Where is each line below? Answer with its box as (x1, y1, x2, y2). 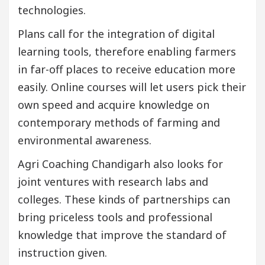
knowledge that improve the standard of (18, 228, 227, 243)
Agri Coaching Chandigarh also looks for (18, 157, 223, 172)
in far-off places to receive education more (18, 62, 235, 77)
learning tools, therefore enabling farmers (18, 44, 236, 59)
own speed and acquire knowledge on (18, 98, 209, 112)
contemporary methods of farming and (18, 115, 220, 130)
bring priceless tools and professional (18, 210, 212, 225)
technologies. (18, 3, 86, 18)
